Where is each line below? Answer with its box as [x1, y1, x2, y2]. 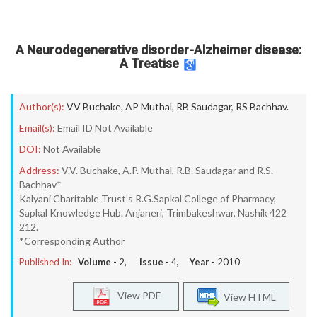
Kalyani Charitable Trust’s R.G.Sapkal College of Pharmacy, [19, 192, 276, 204]
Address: [19, 164, 59, 176]
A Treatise [119, 56, 179, 71]
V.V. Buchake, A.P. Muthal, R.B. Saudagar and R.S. [62, 164, 273, 176]
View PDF [111, 289, 161, 301]
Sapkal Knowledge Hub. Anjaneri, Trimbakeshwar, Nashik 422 [19, 207, 287, 219]
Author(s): [19, 100, 64, 113]
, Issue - [125, 256, 171, 267]
